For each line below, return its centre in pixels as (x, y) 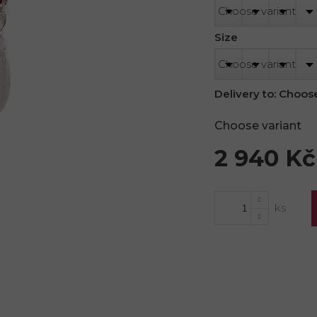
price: (227, 197)
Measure (236, 183)
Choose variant (258, 125)
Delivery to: (245, 93)
